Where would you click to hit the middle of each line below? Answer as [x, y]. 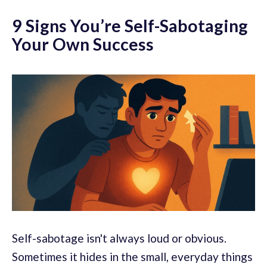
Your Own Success [83, 44]
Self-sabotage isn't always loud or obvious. [119, 238]
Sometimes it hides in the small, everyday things [132, 257]
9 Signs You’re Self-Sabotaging [130, 25]
